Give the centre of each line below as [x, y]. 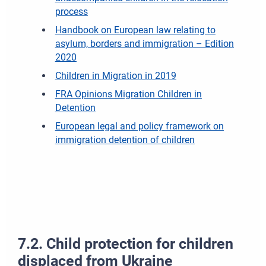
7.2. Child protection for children [126, 243]
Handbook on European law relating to [135, 30]
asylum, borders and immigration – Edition [144, 44]
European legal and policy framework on [139, 126]
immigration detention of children [125, 140]
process [71, 12]
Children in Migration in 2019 [115, 76]
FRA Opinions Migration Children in [128, 94]
